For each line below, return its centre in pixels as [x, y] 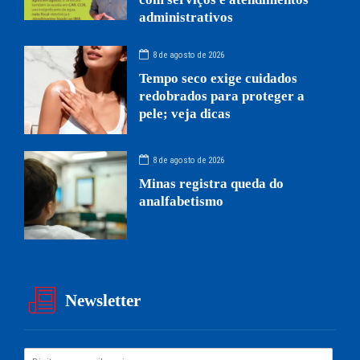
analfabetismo [182, 201]
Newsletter [103, 300]
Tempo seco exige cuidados [219, 78]
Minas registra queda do [212, 183]
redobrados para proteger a [222, 96]
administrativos [186, 17]
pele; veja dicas [185, 113]
